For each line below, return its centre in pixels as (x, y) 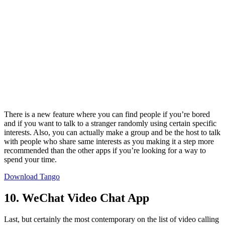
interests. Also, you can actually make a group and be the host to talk (112, 133)
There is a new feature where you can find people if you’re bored (107, 115)
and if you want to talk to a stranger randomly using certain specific (110, 124)
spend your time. (30, 160)
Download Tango (32, 177)
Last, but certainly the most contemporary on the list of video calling (111, 219)
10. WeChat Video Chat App (77, 198)
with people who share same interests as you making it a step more (109, 142)
